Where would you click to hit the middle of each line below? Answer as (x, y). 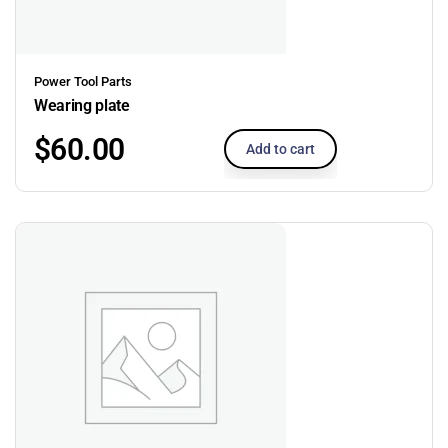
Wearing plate (82, 105)
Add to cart (280, 148)
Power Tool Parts (83, 81)
